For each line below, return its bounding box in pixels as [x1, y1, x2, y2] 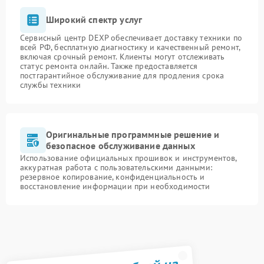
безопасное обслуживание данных [46, 139, 195, 151]
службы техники [20, 79, 81, 90]
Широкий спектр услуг [46, 14, 143, 26]
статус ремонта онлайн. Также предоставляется [20, 60, 198, 71]
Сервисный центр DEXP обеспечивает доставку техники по [20, 32, 242, 43]
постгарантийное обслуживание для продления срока [20, 70, 225, 81]
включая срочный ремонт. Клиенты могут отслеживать [20, 51, 225, 62]
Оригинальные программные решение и [46, 128, 220, 140]
